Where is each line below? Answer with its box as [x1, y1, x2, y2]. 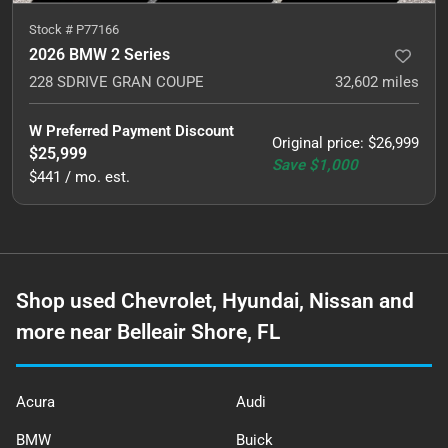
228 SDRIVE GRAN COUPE [29, 73, 204, 91]
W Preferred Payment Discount [29, 122, 234, 140]
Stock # [29, 22, 76, 37]
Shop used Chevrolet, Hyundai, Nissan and [16, 289, 414, 313]
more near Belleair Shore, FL [16, 320, 280, 344]
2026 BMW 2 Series [29, 45, 170, 64]
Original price [272, 134, 360, 152]
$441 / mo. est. [29, 168, 130, 186]
